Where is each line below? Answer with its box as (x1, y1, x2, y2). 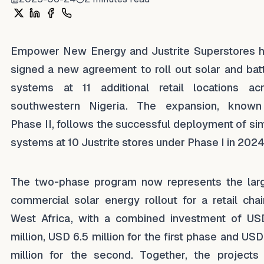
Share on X (12, 16, 66, 29)
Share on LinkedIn (28, 16, 118, 29)
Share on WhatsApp (60, 16, 158, 29)
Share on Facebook (44, 16, 141, 29)
